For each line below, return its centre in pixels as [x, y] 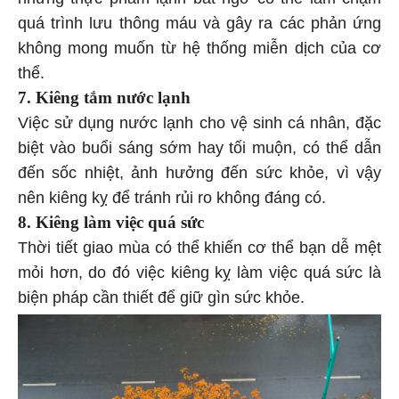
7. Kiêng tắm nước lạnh [104, 100]
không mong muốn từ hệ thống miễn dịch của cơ [199, 50]
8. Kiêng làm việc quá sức [111, 224]
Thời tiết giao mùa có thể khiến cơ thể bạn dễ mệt [199, 250]
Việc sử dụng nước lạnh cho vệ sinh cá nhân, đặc [199, 125]
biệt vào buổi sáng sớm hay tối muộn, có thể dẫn [199, 150]
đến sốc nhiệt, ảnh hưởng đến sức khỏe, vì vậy [199, 175]
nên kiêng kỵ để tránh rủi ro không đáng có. [172, 200]
